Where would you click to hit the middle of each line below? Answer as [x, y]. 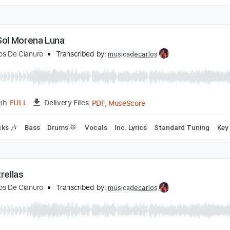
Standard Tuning [194, 121]
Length [20, 93]
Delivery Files [100, 93]
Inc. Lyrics [137, 121]
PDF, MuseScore [157, 93]
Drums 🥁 [95, 121]
